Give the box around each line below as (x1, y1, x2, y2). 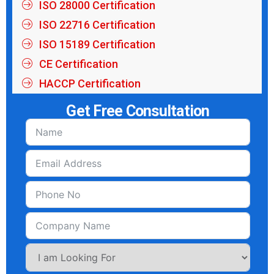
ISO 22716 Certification (39, 18, 155, 31)
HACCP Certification (39, 76, 141, 90)
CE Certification (39, 57, 118, 70)
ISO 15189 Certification (39, 37, 155, 51)
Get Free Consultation (66, 102, 210, 120)
